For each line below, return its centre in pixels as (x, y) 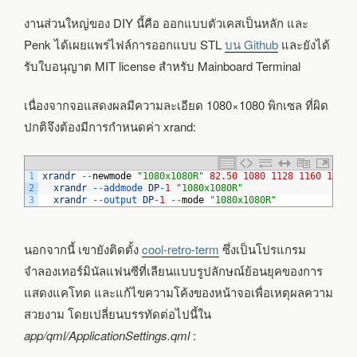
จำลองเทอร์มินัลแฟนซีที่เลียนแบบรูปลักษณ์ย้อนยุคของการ (173, 270)
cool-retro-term (180, 249)
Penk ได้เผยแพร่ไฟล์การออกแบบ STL (124, 44)
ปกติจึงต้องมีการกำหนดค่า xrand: (110, 127)
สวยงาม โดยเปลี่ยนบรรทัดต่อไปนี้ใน (118, 313)
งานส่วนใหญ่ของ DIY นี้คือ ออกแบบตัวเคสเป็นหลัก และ (166, 22)
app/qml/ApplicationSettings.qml (107, 335)
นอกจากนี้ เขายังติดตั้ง (83, 249)
